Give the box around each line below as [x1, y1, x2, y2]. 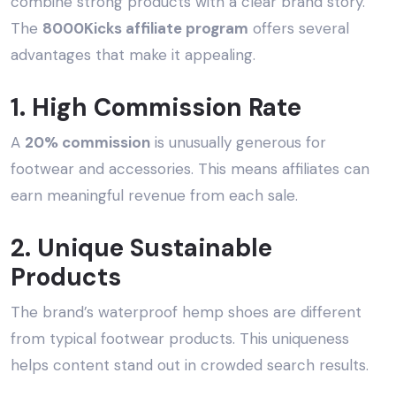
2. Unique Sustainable [11, 232, 272, 265]
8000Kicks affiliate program [42, 19, 248, 39]
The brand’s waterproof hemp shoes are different [11, 302, 362, 323]
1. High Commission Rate [11, 91, 301, 125]
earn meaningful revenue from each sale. [11, 186, 298, 206]
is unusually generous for [150, 133, 326, 153]
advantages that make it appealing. [11, 45, 255, 65]
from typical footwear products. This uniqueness [11, 329, 349, 349]
